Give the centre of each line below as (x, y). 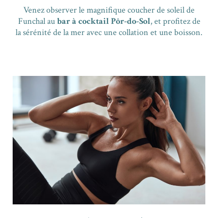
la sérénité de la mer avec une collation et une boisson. (109, 32)
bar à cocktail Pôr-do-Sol (103, 21)
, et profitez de (175, 21)
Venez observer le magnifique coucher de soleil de (109, 10)
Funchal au (37, 21)
